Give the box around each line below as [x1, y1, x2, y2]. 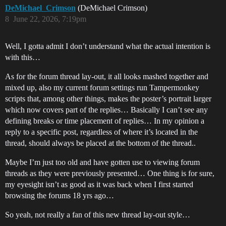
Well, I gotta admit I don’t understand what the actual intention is [5, 42, 210, 51]
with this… [5, 53, 40, 62]
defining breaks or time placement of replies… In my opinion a [5, 117, 204, 126]
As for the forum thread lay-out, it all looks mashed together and [5, 72, 208, 81]
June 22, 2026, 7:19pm [13, 15, 86, 24]
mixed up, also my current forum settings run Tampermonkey [5, 83, 199, 92]
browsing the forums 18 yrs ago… [5, 191, 114, 200]
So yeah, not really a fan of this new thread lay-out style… [5, 210, 190, 219]
